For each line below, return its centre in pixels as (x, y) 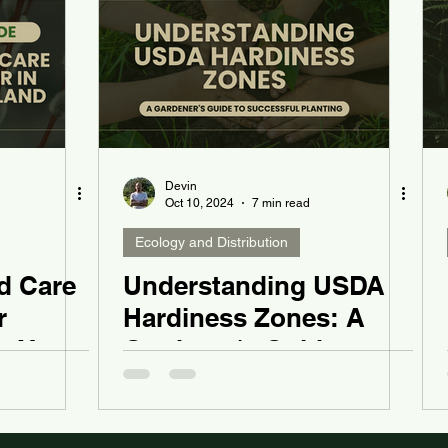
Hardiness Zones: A (244, 318)
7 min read (281, 202)
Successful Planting (245, 382)
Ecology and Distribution (211, 242)
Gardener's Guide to (246, 350)
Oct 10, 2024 (199, 202)
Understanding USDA (254, 286)
